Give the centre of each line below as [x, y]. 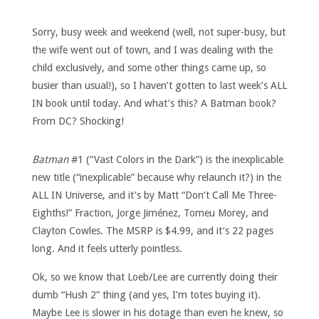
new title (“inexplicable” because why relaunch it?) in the [156, 178]
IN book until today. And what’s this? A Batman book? [154, 104]
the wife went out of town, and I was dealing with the [152, 50]
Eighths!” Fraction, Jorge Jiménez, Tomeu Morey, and [150, 213]
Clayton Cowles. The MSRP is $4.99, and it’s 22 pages [152, 231]
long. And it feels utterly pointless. [107, 249]
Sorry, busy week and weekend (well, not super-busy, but [158, 32]
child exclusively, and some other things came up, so [149, 68]
